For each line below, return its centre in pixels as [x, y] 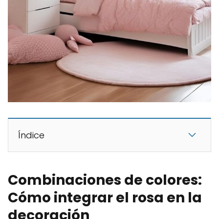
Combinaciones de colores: [105, 180]
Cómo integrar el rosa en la [105, 198]
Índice [31, 135]
